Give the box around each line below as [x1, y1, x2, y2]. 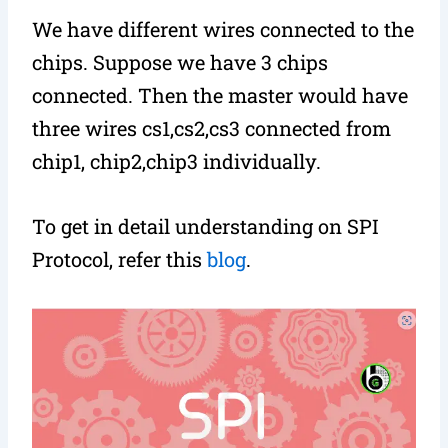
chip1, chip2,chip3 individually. [32, 147, 322, 174]
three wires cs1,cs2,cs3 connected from [32, 114, 392, 141]
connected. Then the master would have [32, 81, 409, 108]
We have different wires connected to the [32, 15, 415, 42]
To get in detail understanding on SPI [32, 212, 380, 239]
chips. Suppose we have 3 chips [32, 48, 329, 75]
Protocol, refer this [32, 245, 208, 272]
